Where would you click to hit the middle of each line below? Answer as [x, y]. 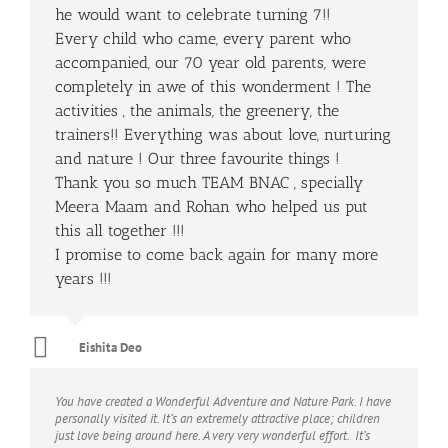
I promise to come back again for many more [216, 254]
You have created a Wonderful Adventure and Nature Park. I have [223, 401]
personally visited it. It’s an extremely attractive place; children [217, 418]
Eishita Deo [110, 347]
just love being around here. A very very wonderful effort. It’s [212, 435]
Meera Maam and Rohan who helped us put [211, 206]
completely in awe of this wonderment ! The [213, 86]
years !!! [83, 278]
